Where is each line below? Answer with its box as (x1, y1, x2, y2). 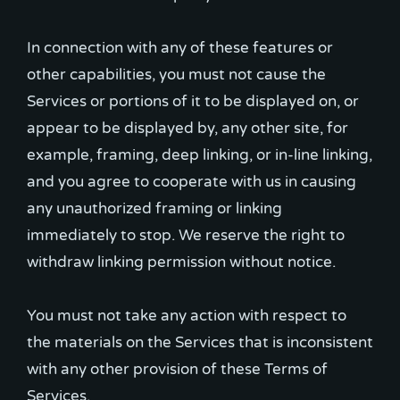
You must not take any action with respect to (27, 305, 346, 325)
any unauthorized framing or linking (27, 198, 282, 218)
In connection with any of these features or (27, 37, 333, 57)
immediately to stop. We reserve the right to (27, 225, 345, 245)
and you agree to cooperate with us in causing (27, 171, 356, 191)
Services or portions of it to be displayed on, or (27, 91, 359, 111)
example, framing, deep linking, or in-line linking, (27, 145, 372, 164)
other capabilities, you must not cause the (27, 64, 326, 84)
